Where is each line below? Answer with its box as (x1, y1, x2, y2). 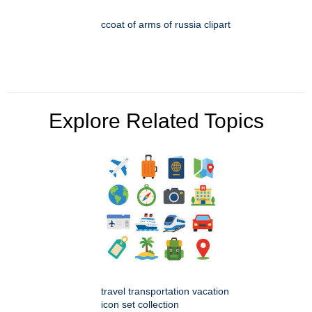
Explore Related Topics (48, 109, 264, 133)
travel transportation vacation (101, 286, 229, 297)
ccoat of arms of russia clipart (101, 19, 231, 31)
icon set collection (101, 299, 179, 311)
